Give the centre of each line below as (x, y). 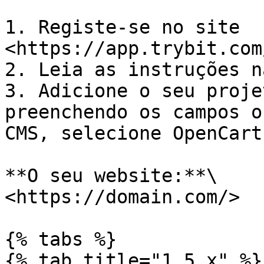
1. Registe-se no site (122, 27)
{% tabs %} (61, 239)
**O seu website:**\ (111, 176)
